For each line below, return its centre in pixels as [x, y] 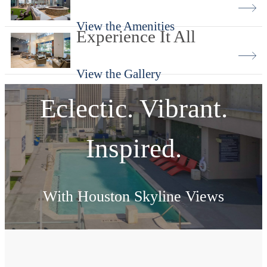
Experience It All [136, 37]
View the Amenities [125, 26]
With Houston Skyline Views [133, 196]
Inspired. [133, 148]
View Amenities [133, 240]
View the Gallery [119, 74]
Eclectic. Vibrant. [133, 108]
